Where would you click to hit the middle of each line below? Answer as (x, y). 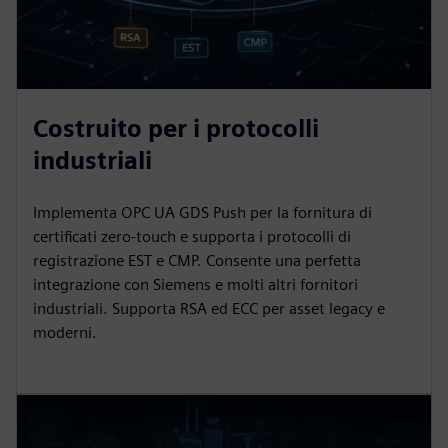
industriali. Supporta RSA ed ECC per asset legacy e (209, 308)
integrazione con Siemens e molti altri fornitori (195, 284)
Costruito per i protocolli (176, 128)
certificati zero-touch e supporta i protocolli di (192, 236)
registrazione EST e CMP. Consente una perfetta (197, 260)
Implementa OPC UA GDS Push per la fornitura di (202, 212)
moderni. (65, 332)
